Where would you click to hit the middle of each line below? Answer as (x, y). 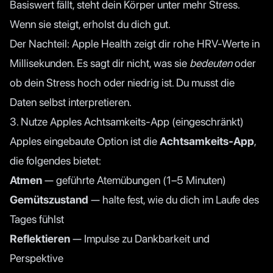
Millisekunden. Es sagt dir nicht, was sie (100, 63)
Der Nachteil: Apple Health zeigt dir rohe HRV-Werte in (135, 43)
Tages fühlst (37, 219)
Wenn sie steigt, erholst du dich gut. (90, 24)
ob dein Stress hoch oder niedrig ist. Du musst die (122, 82)
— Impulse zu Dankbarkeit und (140, 238)
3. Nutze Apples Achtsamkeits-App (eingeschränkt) (127, 121)
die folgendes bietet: (55, 160)
